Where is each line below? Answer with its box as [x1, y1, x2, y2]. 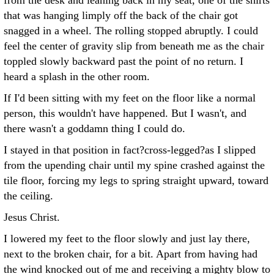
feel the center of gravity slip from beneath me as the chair [4, 40, 264, 52]
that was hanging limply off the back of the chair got [4, 9, 238, 21]
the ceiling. [4, 190, 53, 202]
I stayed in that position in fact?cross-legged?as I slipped [4, 144, 256, 156]
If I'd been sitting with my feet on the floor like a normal [4, 92, 256, 104]
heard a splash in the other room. [4, 70, 150, 83]
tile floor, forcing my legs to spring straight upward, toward [4, 174, 268, 187]
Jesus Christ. [4, 211, 60, 223]
